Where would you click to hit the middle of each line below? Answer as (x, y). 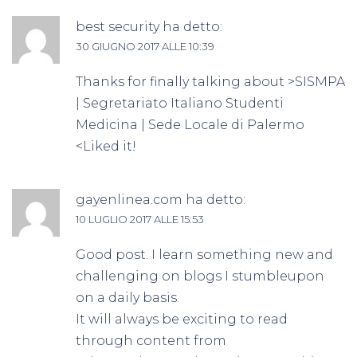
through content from (151, 341)
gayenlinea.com (129, 200)
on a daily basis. (127, 298)
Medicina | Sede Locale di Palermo (190, 125)
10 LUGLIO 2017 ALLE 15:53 (140, 220)
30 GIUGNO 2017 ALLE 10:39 (145, 47)
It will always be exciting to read (182, 320)
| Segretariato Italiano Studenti (180, 104)
